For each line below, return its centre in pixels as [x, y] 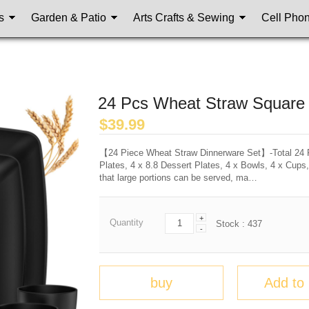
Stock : [232, 224]
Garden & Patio [69, 17]
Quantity [127, 222]
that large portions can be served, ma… [178, 178]
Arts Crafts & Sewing [184, 17]
